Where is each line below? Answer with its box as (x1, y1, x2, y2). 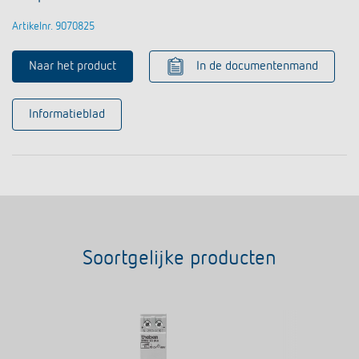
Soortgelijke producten (83, 248, 276, 270)
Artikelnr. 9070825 (12, 21, 95, 33)
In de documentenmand (196, 60, 318, 74)
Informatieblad (29, 108, 105, 122)
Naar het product (29, 60, 116, 74)
